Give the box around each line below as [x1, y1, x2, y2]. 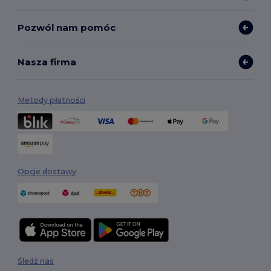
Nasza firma [18, 56, 77, 68]
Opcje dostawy [18, 167, 77, 177]
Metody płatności [18, 96, 86, 105]
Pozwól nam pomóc [18, 21, 116, 33]
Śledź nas [18, 256, 54, 266]
